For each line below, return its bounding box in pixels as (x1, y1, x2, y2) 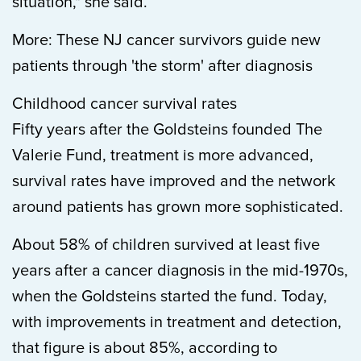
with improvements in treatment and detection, (12, 313, 342, 332)
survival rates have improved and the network (12, 172, 335, 191)
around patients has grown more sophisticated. (12, 197, 343, 217)
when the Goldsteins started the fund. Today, (12, 287, 327, 306)
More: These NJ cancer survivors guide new (12, 31, 321, 50)
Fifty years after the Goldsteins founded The (12, 120, 322, 139)
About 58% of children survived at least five (12, 235, 320, 255)
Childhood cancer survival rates (12, 94, 237, 114)
